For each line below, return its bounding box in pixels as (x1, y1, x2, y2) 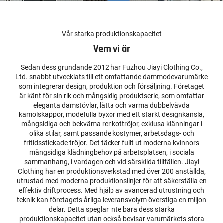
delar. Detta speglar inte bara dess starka (48, 205, 175, 214)
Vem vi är (93, 42, 130, 56)
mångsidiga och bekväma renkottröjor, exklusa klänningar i (21, 120, 202, 128)
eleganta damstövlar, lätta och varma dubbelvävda (33, 101, 190, 110)
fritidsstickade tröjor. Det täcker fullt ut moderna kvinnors (24, 139, 199, 147)
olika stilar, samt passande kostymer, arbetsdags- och (29, 129, 194, 138)
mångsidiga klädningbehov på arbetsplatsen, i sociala (29, 148, 194, 157)
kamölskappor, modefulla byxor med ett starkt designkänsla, (19, 111, 204, 119)
